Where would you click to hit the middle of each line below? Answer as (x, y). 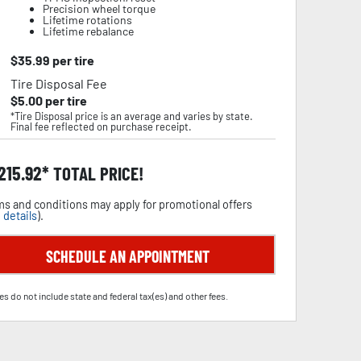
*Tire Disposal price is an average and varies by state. (131, 116)
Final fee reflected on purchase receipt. (101, 127)
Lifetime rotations (87, 20)
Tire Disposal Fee (58, 83)
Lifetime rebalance (88, 31)
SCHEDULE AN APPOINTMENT (127, 256)
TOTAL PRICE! (96, 173)
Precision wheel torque (99, 8)
